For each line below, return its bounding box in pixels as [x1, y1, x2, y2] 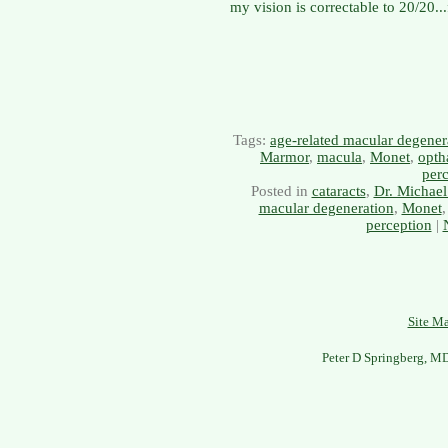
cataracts [311, 183, 366, 200]
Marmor [260, 149, 309, 166]
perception [365, 217, 432, 234]
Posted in [250, 183, 312, 200]
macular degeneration [258, 200, 394, 217]
